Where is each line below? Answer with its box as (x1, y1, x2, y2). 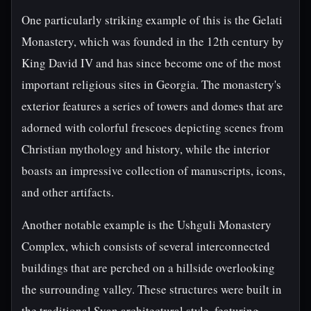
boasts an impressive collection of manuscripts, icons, (22, 162, 285, 178)
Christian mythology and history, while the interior (22, 141, 270, 157)
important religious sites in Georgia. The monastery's (22, 76, 281, 92)
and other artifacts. (22, 184, 114, 200)
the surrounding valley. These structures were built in (22, 281, 282, 297)
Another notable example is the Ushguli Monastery (22, 217, 271, 233)
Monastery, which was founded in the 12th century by (22, 33, 284, 49)
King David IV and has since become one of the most (22, 55, 281, 71)
